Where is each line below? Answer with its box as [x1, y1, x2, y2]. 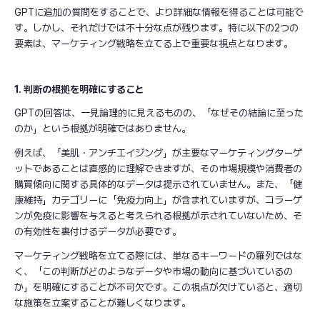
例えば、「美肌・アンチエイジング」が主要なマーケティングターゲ [14, 146, 302, 159]
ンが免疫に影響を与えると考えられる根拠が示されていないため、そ [14, 209, 302, 221]
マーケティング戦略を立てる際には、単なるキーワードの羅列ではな [14, 249, 302, 261]
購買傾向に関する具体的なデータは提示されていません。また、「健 [14, 178, 302, 190]
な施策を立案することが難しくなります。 [14, 296, 191, 309]
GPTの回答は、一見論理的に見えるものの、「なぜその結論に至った [14, 106, 304, 119]
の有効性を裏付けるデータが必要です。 [14, 225, 181, 237]
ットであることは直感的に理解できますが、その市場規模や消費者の [14, 162, 302, 174]
